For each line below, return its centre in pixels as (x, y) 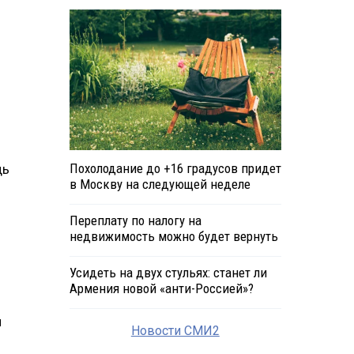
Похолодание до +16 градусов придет (175, 169)
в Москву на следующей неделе (160, 185)
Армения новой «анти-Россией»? (161, 289)
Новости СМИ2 (175, 331)
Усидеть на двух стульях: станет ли (168, 273)
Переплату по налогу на (135, 221)
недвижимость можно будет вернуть (173, 237)
